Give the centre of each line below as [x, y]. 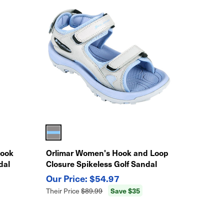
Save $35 [125, 190]
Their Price [64, 190]
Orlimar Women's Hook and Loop [107, 152]
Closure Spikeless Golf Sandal [102, 163]
